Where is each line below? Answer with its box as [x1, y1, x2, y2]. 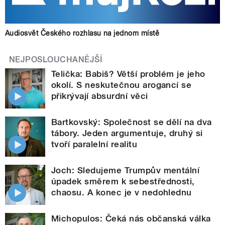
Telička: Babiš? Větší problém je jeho [51, 68, 205, 79]
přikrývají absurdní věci [51, 90, 148, 101]
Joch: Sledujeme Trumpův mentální [51, 165, 200, 175]
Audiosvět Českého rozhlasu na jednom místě [5, 29, 160, 37]
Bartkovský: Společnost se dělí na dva [51, 117, 212, 127]
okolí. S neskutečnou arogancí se [51, 79, 192, 90]
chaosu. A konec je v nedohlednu [51, 187, 192, 197]
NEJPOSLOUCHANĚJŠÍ [9, 54, 102, 64]
